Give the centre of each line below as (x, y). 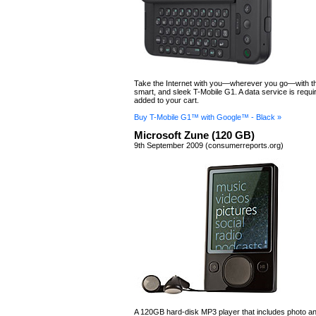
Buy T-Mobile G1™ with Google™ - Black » (208, 117)
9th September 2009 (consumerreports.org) (209, 145)
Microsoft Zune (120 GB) (194, 135)
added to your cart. (166, 100)
